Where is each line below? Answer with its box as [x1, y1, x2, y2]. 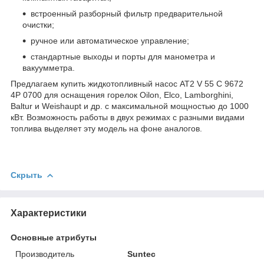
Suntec [127, 249, 156, 259]
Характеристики [11, 207, 87, 218]
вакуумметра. [22, 63, 75, 73]
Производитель [15, 249, 74, 259]
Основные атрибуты [11, 232, 97, 242]
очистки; [22, 20, 54, 30]
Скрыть [11, 170, 42, 180]
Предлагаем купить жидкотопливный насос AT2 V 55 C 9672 [11, 79, 243, 89]
